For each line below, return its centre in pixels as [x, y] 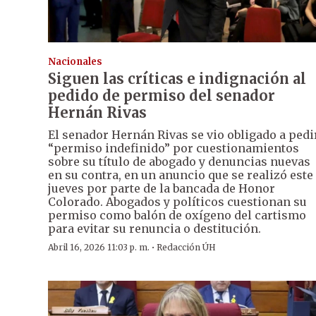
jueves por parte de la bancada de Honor [162, 188]
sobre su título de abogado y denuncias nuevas [179, 161]
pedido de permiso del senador [162, 95]
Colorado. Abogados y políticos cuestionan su [177, 201]
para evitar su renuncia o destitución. [154, 228]
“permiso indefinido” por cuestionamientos [174, 148]
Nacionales [75, 61]
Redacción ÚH [186, 247]
